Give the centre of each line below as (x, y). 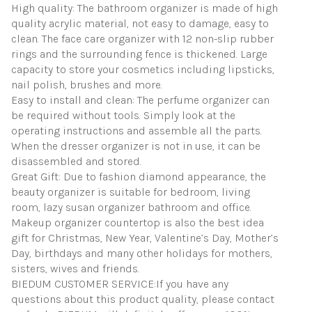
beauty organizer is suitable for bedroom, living (131, 192)
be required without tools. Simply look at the (123, 115)
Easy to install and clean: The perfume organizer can (140, 100)
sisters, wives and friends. (75, 268)
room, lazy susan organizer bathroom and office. (131, 207)
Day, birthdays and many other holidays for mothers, (142, 253)
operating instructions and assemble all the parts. (136, 130)
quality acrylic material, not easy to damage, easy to (140, 23)
